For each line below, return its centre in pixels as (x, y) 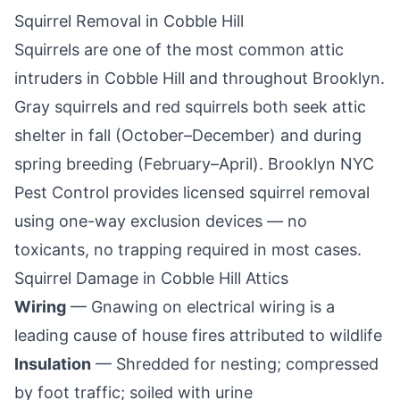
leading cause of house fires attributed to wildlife (198, 335)
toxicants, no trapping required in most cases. (188, 250)
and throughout (249, 78)
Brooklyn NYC (321, 164)
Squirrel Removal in (89, 21)
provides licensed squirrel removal (239, 192)
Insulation (53, 364)
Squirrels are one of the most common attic (179, 50)
